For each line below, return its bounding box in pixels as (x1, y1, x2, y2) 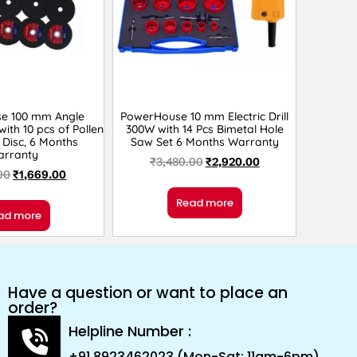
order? (8, 296, 58, 319)
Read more (175, 194, 233, 210)
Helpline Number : (69, 321, 192, 342)
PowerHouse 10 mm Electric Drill (120, 108, 289, 124)
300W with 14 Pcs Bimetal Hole (125, 121, 284, 136)
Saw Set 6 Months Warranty (130, 134, 279, 149)
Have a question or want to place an (8, 281, 288, 304)
